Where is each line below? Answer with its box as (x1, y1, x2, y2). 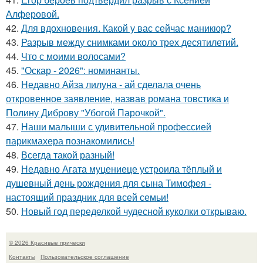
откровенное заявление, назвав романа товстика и (6, 92, 229, 106)
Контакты (9, 252, 35, 261)
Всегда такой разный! (21, 148, 114, 162)
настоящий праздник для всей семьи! (6, 190, 168, 204)
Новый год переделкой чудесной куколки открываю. (21, 204, 247, 218)
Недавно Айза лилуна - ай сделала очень (21, 77, 201, 92)
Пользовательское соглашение (41, 252, 129, 261)
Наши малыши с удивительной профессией (21, 120, 211, 134)
